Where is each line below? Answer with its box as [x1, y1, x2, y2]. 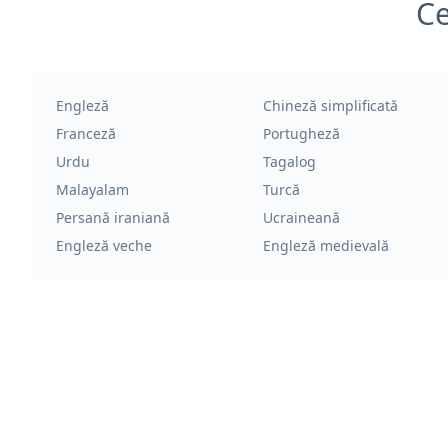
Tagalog [262, 152, 316, 171]
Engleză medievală [262, 236, 389, 255]
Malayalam [56, 180, 129, 199]
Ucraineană [262, 208, 340, 227]
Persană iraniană [56, 208, 170, 227]
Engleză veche [56, 236, 152, 255]
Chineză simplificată [262, 96, 398, 115]
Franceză [56, 124, 116, 143]
